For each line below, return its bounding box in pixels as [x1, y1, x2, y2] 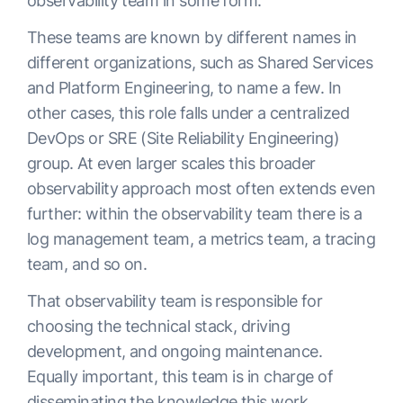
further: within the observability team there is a [27, 204, 363, 224]
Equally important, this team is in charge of [27, 367, 334, 387]
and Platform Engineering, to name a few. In [27, 78, 342, 98]
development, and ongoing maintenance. [27, 342, 323, 362]
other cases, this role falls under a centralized [27, 103, 350, 123]
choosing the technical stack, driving [27, 317, 291, 336]
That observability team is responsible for [27, 291, 323, 311]
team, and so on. [27, 255, 151, 274]
